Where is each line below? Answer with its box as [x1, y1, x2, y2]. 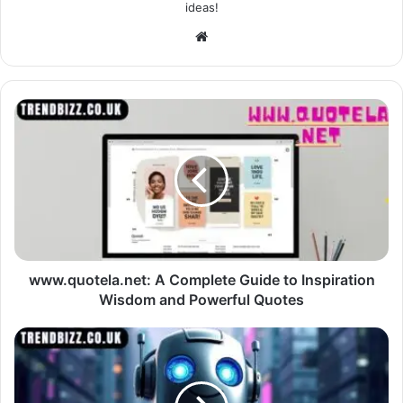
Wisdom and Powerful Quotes [99, 290, 304, 309]
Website [207, 26, 258, 44]
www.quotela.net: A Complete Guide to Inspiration [28, 270, 375, 289]
